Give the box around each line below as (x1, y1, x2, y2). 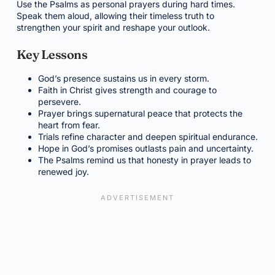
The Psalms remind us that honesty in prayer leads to (37, 155, 251, 165)
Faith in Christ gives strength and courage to (37, 85, 217, 95)
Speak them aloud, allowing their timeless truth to (16, 10, 214, 21)
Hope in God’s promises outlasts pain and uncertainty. (37, 143, 254, 153)
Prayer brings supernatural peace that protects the (37, 108, 242, 118)
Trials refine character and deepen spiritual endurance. (37, 131, 258, 142)
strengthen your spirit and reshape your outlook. (16, 22, 210, 33)
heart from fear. (37, 120, 100, 130)
